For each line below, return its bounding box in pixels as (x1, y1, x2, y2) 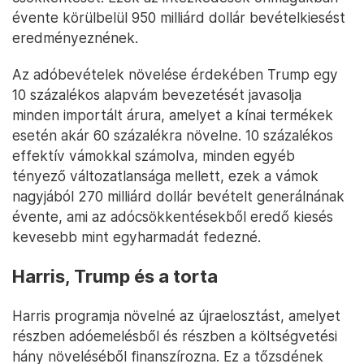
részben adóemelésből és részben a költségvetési (12, 327, 337, 345)
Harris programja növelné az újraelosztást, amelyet (12, 307, 340, 325)
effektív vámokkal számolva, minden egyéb (12, 147, 295, 165)
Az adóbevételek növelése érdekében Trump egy (12, 66, 338, 84)
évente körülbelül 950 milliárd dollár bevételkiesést (12, 9, 345, 27)
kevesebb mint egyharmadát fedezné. (12, 228, 261, 246)
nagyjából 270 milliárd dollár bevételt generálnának (12, 188, 344, 206)
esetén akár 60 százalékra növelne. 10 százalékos (12, 127, 333, 145)
